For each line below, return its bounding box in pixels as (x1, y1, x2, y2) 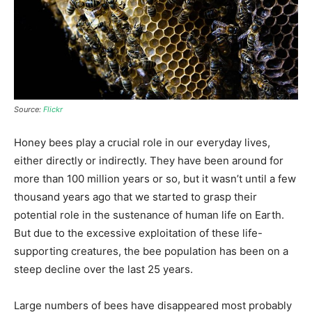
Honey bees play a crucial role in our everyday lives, (14, 135, 270, 149)
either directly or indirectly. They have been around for (14, 153, 283, 167)
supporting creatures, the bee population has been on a (14, 244, 288, 258)
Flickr (43, 104, 63, 114)
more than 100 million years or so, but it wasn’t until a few (14, 171, 296, 185)
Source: (14, 104, 43, 114)
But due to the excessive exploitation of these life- (14, 226, 263, 240)
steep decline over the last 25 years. (14, 262, 193, 276)
